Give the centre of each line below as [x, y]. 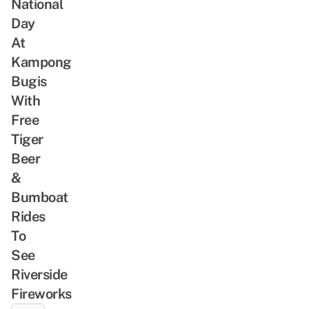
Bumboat [40, 197]
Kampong [41, 62]
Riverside [39, 274]
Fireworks [41, 293]
